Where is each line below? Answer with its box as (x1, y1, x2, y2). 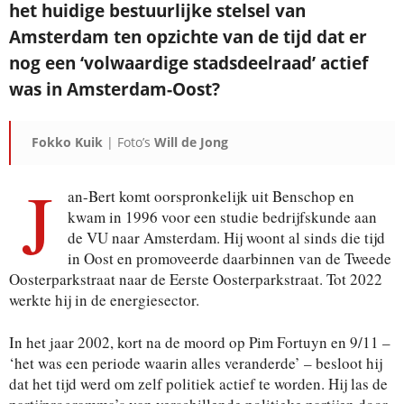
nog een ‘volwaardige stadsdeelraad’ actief (9, 51, 368, 75)
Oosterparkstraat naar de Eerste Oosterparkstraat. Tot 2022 (9, 269, 382, 289)
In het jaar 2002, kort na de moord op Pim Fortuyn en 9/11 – (9, 332, 390, 353)
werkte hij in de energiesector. (9, 289, 199, 310)
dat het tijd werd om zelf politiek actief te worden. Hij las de (9, 373, 388, 394)
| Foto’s (103, 133, 154, 151)
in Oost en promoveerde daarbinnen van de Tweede (68, 248, 391, 269)
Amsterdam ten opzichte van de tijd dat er (9, 25, 367, 49)
